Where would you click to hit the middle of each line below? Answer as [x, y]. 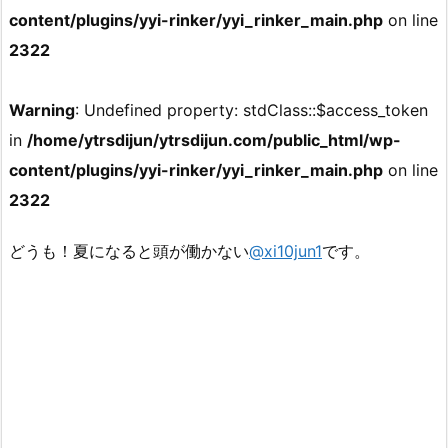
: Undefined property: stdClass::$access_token [251, 110]
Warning [42, 110]
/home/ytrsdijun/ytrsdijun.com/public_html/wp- [214, 140]
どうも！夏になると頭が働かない [129, 250]
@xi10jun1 [285, 250]
